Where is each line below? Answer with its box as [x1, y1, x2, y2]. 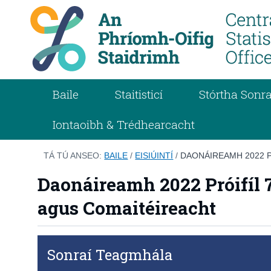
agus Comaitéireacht [38, 195, 217, 220]
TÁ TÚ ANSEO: [44, 150, 105, 160]
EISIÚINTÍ [135, 150, 174, 160]
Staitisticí [115, 86, 163, 102]
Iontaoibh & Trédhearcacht [53, 116, 195, 132]
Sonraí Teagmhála [47, 244, 173, 264]
